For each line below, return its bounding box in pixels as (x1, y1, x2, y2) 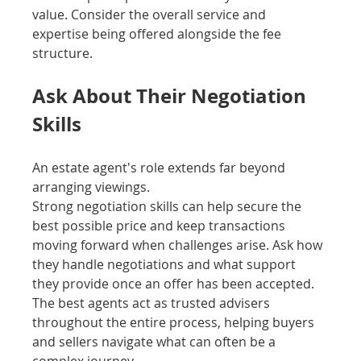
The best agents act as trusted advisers (32, 294, 274, 313)
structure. (32, 44, 93, 63)
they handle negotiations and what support (32, 255, 300, 274)
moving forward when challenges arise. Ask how (32, 236, 326, 255)
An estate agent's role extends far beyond (32, 159, 289, 177)
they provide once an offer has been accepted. (32, 275, 315, 293)
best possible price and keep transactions (32, 217, 289, 235)
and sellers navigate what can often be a (32, 333, 280, 351)
